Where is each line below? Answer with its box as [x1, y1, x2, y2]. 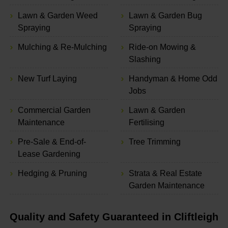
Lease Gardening [17, 149, 80, 158]
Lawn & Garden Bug [128, 11, 202, 20]
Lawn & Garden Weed [17, 11, 98, 20]
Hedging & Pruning [17, 168, 87, 178]
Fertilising [128, 118, 164, 127]
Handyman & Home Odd [128, 74, 217, 83]
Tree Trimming [128, 137, 181, 146]
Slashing [128, 54, 161, 64]
